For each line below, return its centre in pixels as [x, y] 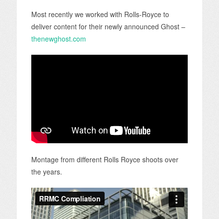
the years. [46, 171]
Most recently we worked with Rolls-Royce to [100, 14]
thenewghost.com [58, 38]
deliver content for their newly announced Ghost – [108, 26]
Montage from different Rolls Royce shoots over [105, 159]
